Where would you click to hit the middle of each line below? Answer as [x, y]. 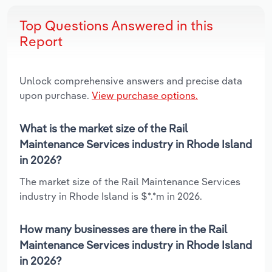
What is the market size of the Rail [104, 129]
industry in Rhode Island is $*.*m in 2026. [111, 196]
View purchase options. [145, 96]
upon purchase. [56, 96]
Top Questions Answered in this [116, 26]
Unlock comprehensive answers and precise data [131, 81]
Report [41, 42]
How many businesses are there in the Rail [123, 229]
